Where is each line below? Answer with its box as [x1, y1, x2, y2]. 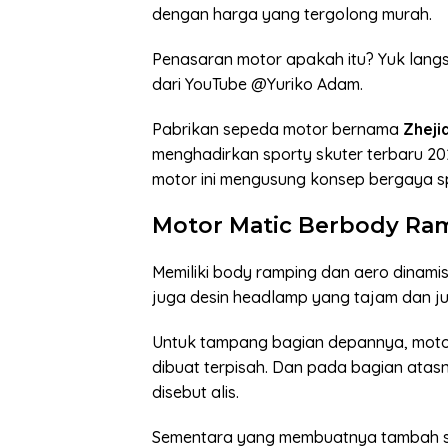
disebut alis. [152, 382, 239, 403]
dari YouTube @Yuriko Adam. [152, 74, 363, 95]
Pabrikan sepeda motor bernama [152, 119, 403, 140]
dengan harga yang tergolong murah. [152, 4, 432, 25]
